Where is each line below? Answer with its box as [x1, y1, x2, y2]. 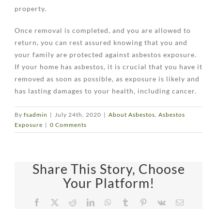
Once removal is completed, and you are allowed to [15, 26, 191, 34]
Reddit [77, 198, 100, 206]
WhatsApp [111, 198, 148, 206]
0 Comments [50, 121, 87, 128]
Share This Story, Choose [32, 160, 185, 177]
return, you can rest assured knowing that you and [15, 38, 187, 46]
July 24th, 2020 [55, 110, 101, 118]
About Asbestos [108, 110, 155, 118]
